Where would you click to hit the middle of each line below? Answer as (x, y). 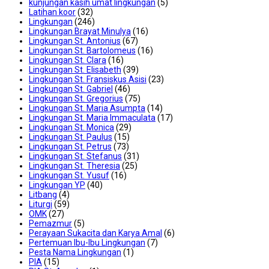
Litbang (43, 195)
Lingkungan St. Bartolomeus (82, 51)
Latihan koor (52, 12)
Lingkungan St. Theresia (74, 166)
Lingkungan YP (57, 185)
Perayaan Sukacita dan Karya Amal (95, 233)
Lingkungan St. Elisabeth (75, 70)
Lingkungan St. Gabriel (71, 89)
